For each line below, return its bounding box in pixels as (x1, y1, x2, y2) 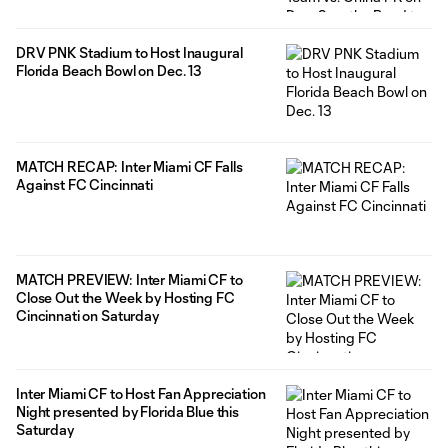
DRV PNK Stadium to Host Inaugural (16, 43, 243, 61)
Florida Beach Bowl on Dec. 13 (16, 61, 202, 79)
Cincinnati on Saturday (16, 307, 159, 325)
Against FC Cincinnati (16, 175, 154, 193)
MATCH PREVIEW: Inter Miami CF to (16, 271, 243, 289)
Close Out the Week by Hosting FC (16, 289, 235, 307)
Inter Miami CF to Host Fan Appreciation (16, 385, 266, 403)
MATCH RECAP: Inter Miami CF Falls (16, 157, 243, 175)
